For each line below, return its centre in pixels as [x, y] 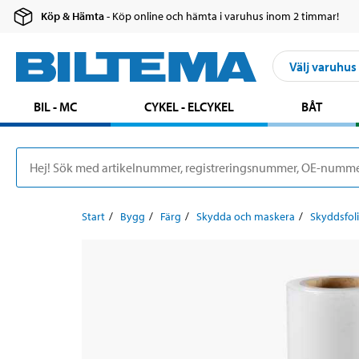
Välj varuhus [323, 66]
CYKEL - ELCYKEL [190, 107]
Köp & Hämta [73, 16]
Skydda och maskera [246, 217]
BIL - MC [56, 107]
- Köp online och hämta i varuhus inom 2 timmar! [222, 16]
